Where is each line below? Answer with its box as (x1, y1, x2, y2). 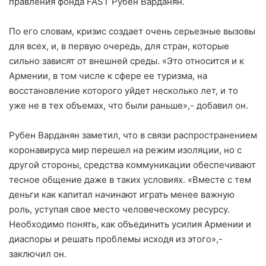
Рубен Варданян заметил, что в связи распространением (9, 129, 257, 141)
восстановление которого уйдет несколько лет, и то (9, 85, 238, 97)
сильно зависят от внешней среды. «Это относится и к (9, 55, 244, 67)
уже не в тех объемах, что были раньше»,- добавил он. (9, 100, 248, 112)
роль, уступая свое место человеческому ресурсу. (9, 204, 230, 216)
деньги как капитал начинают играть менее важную (9, 189, 235, 201)
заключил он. (9, 248, 66, 260)
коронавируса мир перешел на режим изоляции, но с (9, 144, 242, 156)
